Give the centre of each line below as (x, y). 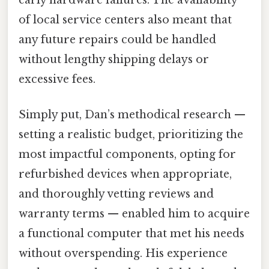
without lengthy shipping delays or (114, 60)
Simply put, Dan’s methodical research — (132, 115)
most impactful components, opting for (127, 155)
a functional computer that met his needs (131, 234)
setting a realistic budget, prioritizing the (131, 135)
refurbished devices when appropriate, (125, 174)
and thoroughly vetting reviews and (116, 194)
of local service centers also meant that (125, 20)
